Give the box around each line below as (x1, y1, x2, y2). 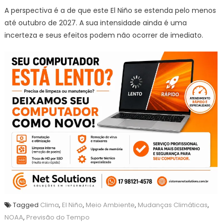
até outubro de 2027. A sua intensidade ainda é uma (4, 18, 187, 28)
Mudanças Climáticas (137, 200, 208, 210)
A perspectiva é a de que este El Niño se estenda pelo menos (4, 5, 216, 16)
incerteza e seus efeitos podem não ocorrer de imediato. (4, 30, 203, 41)
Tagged (12, 200, 40, 210)
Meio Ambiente (85, 200, 135, 210)
